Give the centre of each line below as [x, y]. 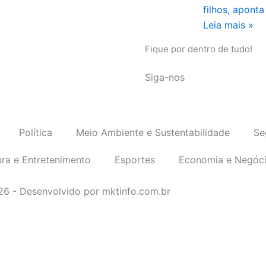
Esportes [134, 160]
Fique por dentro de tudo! [199, 49]
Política [36, 132]
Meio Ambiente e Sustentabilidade [153, 132]
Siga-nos [165, 77]
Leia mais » [228, 25]
